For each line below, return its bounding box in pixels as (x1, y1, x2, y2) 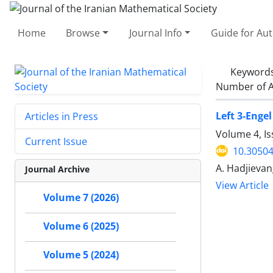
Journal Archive (25, 163, 90, 175)
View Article (216, 179, 269, 192)
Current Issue (25, 134, 87, 148)
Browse (66, 26, 101, 40)
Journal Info (129, 26, 182, 40)
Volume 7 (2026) (43, 191, 119, 204)
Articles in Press (25, 109, 98, 123)
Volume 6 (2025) (43, 219, 119, 233)
